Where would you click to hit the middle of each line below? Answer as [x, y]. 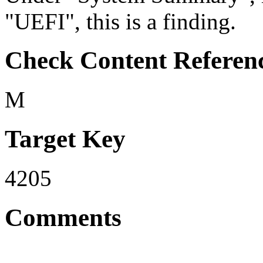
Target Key [65, 139]
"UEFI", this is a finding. [120, 21]
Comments [63, 218]
